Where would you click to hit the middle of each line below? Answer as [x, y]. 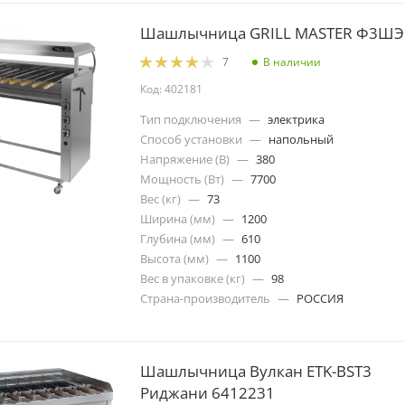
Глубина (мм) [178, 238]
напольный [301, 139]
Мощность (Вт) [182, 179]
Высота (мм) [174, 258]
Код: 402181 [171, 89]
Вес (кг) [160, 198]
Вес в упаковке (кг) [193, 278]
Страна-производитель [205, 298]
